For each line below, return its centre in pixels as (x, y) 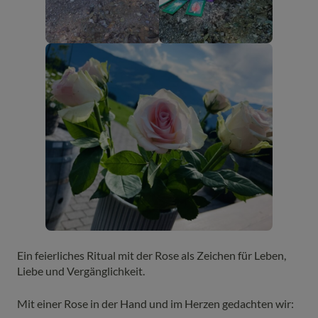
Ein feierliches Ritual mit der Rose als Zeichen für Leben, (152, 256)
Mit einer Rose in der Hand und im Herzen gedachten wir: (155, 304)
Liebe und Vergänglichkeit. (81, 271)
